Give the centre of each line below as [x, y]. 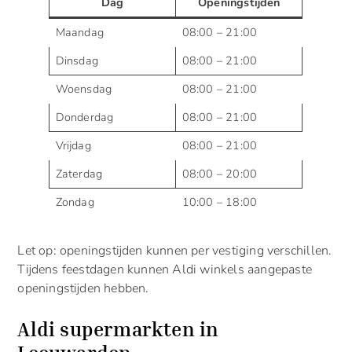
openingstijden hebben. [83, 288]
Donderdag [84, 117]
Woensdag [84, 88]
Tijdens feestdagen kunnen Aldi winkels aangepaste [165, 269]
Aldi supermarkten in [118, 329]
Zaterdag [79, 173]
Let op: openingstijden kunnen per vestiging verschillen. [175, 250]
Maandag [79, 32]
